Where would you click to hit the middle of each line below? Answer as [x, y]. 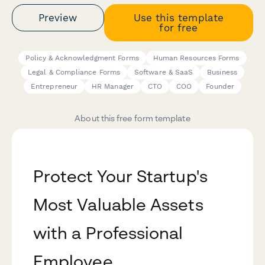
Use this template [178, 17]
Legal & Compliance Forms [74, 72]
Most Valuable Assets [118, 205]
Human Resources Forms [196, 58]
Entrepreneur [54, 87]
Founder [220, 87]
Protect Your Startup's [120, 176]
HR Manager [113, 87]
